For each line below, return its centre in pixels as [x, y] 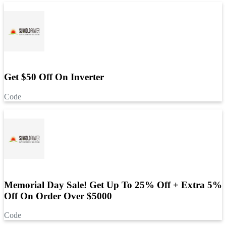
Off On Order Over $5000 [58, 196]
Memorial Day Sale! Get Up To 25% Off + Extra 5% [113, 185]
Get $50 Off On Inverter [54, 77]
